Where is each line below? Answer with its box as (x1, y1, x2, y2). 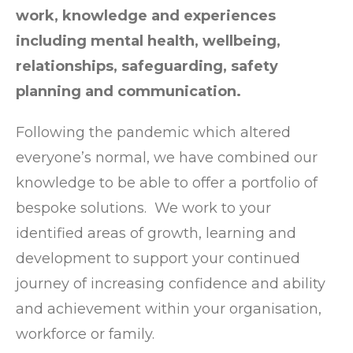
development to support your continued (15, 250, 300, 267)
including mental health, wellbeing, (15, 32, 281, 50)
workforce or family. (15, 325, 154, 343)
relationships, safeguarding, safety (15, 58, 278, 75)
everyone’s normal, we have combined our (15, 149, 318, 166)
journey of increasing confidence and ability (15, 275, 325, 292)
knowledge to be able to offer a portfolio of (15, 174, 318, 191)
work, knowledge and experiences (15, 7, 276, 24)
